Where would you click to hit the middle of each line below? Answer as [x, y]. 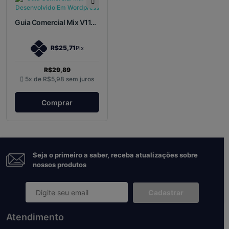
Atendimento [35, 217]
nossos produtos [60, 165]
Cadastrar [166, 192]
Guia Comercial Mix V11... [55, 22]
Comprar [57, 102]
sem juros [80, 79]
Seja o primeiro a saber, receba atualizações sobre [116, 155]
